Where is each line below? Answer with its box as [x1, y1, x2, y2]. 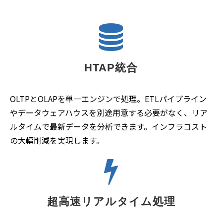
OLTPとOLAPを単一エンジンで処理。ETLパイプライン [10, 92, 207, 105]
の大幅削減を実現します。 [10, 134, 104, 146]
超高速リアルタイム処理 [47, 195, 175, 208]
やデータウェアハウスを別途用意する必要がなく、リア [10, 106, 208, 118]
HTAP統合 [84, 61, 138, 74]
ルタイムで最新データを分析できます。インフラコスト [10, 120, 207, 132]
